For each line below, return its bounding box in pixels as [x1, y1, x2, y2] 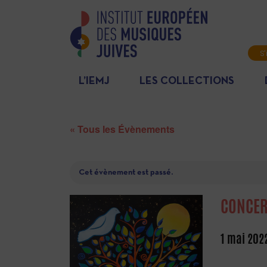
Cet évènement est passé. [79, 169, 173, 176]
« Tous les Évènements [70, 122, 175, 136]
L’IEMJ [79, 76, 110, 86]
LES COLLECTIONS [139, 76, 235, 86]
